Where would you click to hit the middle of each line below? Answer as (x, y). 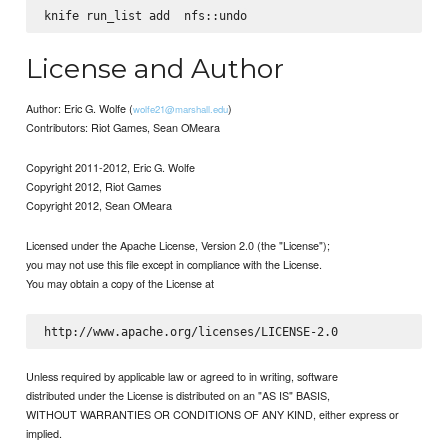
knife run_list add (110, 16)
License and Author (155, 68)
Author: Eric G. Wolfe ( (80, 108)
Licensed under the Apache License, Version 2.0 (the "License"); (178, 245)
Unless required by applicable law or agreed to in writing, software (182, 375)
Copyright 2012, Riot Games (94, 186)
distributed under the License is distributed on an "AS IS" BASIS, (178, 394)
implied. (44, 432)
